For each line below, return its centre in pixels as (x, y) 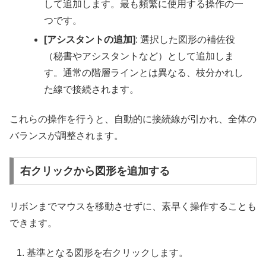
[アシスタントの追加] (90, 39)
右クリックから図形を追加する (95, 171)
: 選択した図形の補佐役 (186, 39)
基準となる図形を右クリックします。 (108, 253)
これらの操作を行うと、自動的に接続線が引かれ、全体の (133, 119)
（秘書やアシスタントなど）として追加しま (139, 56)
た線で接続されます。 (92, 89)
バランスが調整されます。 (66, 136)
